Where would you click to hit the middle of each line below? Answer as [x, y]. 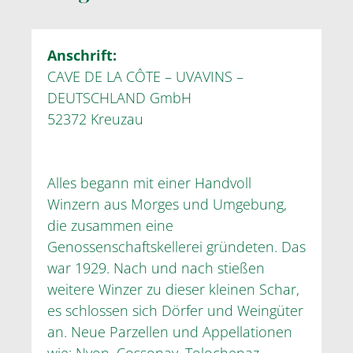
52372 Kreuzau [95, 119]
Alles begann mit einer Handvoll [149, 182]
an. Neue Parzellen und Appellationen [170, 331]
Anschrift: [82, 55]
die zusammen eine [110, 225]
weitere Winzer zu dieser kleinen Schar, [173, 289]
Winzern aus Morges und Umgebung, [167, 204]
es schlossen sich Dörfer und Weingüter [175, 310]
